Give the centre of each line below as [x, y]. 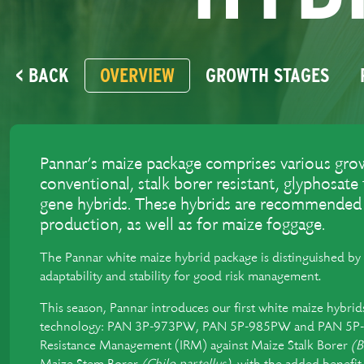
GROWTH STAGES [267, 75]
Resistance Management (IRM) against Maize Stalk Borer [195, 346]
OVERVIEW [137, 75]
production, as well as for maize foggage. [182, 225]
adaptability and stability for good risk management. [180, 277]
